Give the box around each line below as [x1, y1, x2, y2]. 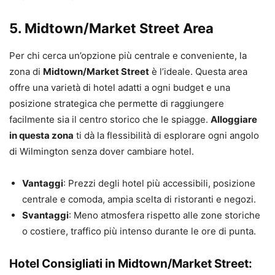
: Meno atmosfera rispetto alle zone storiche [69, 209, 260, 222]
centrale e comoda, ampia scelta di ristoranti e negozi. [22, 193, 256, 206]
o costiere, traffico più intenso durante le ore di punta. [22, 225, 256, 238]
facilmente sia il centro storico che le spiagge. [9, 114, 211, 126]
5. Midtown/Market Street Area [9, 20, 214, 37]
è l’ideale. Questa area [149, 66, 247, 78]
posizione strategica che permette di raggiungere [9, 98, 224, 110]
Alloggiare [211, 114, 257, 126]
